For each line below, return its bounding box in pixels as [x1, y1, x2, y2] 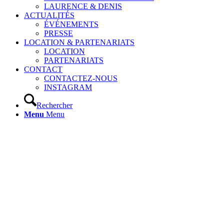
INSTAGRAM [44, 83, 92, 91]
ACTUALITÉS [24, 11, 74, 19]
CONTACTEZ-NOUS [44, 74, 117, 82]
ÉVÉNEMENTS [44, 20, 98, 28]
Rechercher [36, 101, 72, 109]
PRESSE [44, 29, 73, 37]
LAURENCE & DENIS [44, 2, 122, 10]
